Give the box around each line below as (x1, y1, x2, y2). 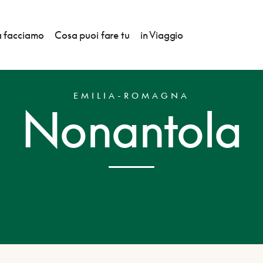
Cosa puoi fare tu (55, 29, 130, 41)
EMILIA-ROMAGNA (73, 90, 190, 100)
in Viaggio (140, 29, 184, 41)
